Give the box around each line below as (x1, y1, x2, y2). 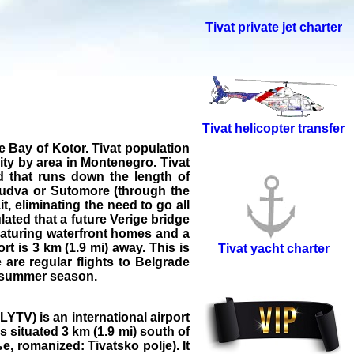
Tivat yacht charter (217, 242, 330, 256)
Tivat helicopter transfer (202, 122, 345, 136)
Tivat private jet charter (205, 21, 342, 35)
